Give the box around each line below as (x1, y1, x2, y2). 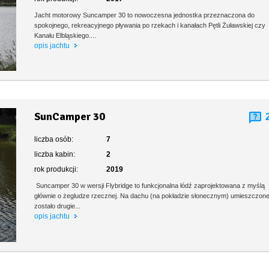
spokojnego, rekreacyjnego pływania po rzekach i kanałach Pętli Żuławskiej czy (34, 22, 266, 29)
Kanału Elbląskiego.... (34, 32, 97, 40)
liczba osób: (34, 135, 74, 144)
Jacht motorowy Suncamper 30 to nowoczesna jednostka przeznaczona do (34, 11, 255, 19)
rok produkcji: (34, 165, 79, 174)
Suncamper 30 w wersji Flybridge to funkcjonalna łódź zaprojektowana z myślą (34, 182, 265, 190)
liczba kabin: (34, 150, 76, 159)
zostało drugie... (34, 202, 81, 210)
